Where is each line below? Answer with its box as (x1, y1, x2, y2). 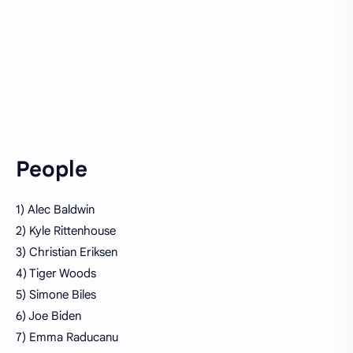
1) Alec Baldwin (16, 202, 95, 217)
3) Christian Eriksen (16, 244, 117, 259)
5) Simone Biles (16, 287, 96, 302)
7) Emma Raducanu (16, 329, 118, 344)
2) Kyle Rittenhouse (16, 223, 116, 238)
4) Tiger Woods (16, 266, 96, 281)
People (16, 155, 87, 183)
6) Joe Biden (16, 308, 81, 323)
